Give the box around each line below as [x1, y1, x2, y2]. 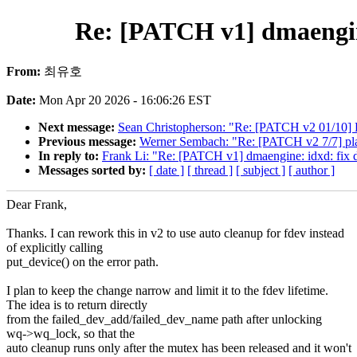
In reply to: [38, 148, 102, 163]
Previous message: [38, 134, 139, 148]
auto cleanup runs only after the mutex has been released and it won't [6, 340, 351, 355]
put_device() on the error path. [6, 254, 159, 269]
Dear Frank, [6, 197, 67, 211]
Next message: [38, 120, 118, 134]
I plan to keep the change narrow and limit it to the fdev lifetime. [6, 283, 328, 297]
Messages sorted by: [38, 163, 149, 177]
